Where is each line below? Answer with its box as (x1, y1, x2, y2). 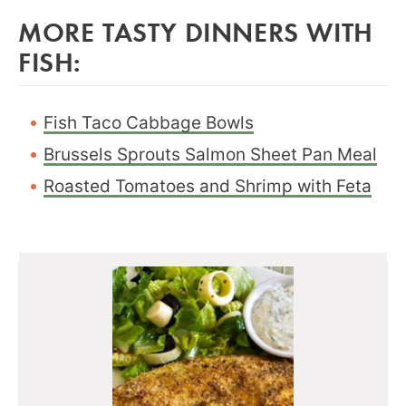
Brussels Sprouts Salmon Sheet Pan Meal (43, 143, 377, 165)
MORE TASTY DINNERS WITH (18, 13, 373, 49)
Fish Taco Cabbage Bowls (43, 111, 254, 133)
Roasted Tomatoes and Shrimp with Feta (43, 175, 372, 197)
